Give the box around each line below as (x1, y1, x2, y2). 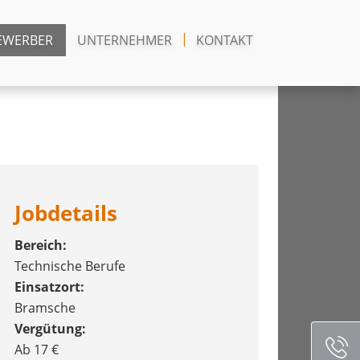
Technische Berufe (14, 257, 125, 275)
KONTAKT (196, 31, 253, 49)
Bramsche (14, 299, 76, 317)
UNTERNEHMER (77, 31, 172, 49)
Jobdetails (14, 199, 117, 227)
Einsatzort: (14, 278, 84, 296)
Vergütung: (14, 320, 86, 337)
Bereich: (14, 236, 67, 254)
